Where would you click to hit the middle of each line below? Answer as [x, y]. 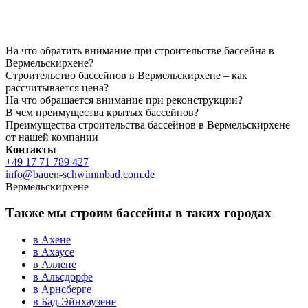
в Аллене [55, 265]
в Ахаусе [54, 252]
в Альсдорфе [63, 277]
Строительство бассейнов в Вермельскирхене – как [126, 75]
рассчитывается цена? [57, 87]
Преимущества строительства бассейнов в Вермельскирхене [148, 124]
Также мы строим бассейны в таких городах [139, 213]
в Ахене [52, 240]
